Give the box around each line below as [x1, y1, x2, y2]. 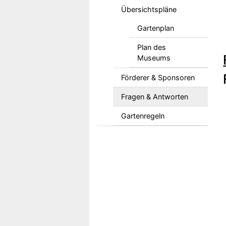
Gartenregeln [121, 111, 164, 120]
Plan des [137, 43, 166, 51]
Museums [137, 53, 171, 62]
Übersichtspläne [121, 5, 177, 14]
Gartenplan [137, 24, 174, 32]
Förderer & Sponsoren [121, 73, 195, 82]
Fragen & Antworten [121, 92, 188, 101]
